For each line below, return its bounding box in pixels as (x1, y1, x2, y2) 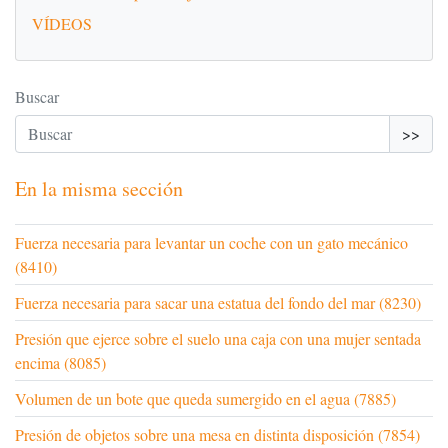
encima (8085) (15, 351, 106, 373)
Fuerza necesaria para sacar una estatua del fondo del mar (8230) (15, 291, 421, 313)
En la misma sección (15, 174, 183, 202)
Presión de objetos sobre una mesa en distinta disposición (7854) (15, 423, 420, 445)
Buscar (15, 85, 59, 107)
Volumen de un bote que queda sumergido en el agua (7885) (15, 387, 396, 409)
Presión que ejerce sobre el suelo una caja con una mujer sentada (15, 327, 421, 349)
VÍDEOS (32, 12, 92, 34)
